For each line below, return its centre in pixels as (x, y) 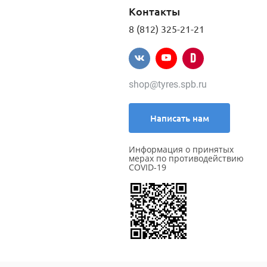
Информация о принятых (181, 149)
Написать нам (179, 118)
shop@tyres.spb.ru (168, 84)
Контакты (154, 11)
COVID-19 (148, 167)
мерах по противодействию (186, 158)
